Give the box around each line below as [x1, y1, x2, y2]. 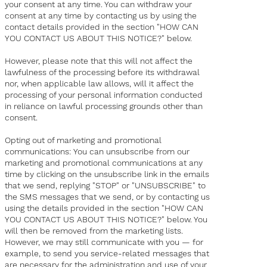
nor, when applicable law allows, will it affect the [5, 79, 194, 89]
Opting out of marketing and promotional [5, 135, 162, 145]
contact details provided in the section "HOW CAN [5, 22, 199, 32]
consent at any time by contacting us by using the [5, 11, 197, 21]
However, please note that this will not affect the [5, 56, 193, 66]
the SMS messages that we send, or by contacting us [5, 192, 210, 202]
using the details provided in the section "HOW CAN [5, 203, 204, 213]
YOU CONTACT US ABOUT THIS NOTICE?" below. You [5, 215, 208, 225]
